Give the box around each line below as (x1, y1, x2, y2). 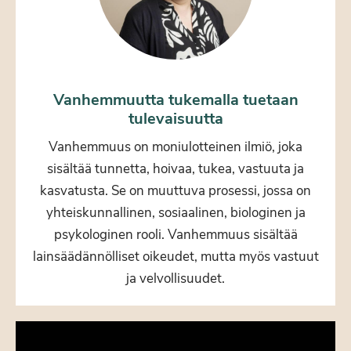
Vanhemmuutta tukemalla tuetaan (52, 89, 299, 110)
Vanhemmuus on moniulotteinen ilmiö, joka (49, 137, 302, 156)
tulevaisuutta (128, 107, 223, 129)
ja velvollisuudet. (126, 269, 225, 288)
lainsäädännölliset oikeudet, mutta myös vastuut (32, 247, 319, 266)
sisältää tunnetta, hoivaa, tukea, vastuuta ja (47, 159, 304, 178)
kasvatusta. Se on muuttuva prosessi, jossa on (40, 181, 311, 200)
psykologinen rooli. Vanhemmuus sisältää (53, 225, 298, 244)
